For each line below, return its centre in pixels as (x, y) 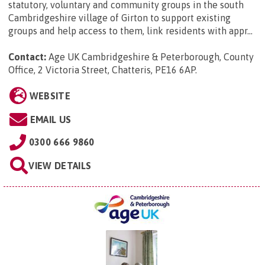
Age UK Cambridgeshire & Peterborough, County (151, 56)
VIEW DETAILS (60, 165)
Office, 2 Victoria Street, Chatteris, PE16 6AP (102, 70)
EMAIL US (51, 119)
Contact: (27, 56)
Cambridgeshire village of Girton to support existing (119, 17)
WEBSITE (50, 96)
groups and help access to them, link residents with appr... (130, 30)
